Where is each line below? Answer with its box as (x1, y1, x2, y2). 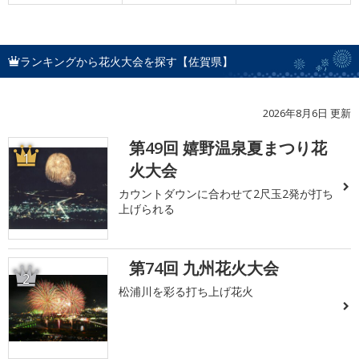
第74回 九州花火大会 (129, 256, 280, 279)
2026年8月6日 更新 (263, 106, 351, 121)
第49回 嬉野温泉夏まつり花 (129, 137, 328, 159)
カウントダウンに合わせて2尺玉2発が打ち (119, 186, 334, 202)
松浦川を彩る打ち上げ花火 (119, 283, 254, 299)
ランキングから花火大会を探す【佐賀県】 (20, 54, 233, 70)
